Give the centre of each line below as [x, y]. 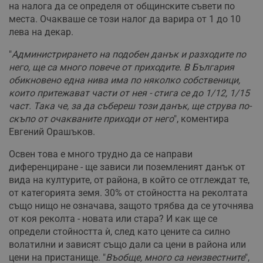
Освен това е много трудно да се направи [101, 154]
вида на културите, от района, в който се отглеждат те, [129, 180]
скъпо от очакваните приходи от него [91, 119]
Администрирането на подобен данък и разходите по [129, 54]
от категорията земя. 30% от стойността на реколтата [128, 193]
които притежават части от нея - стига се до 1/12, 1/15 [129, 93]
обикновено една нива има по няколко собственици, [124, 80]
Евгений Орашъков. [52, 131]
